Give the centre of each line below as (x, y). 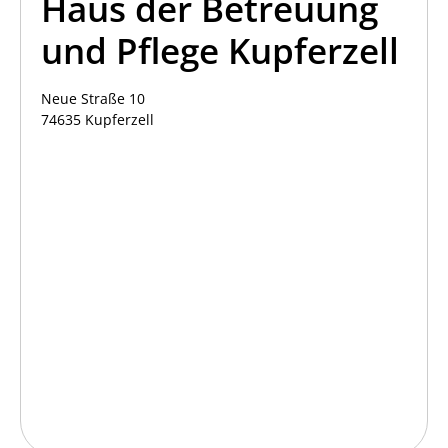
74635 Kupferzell (97, 119)
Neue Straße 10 (93, 98)
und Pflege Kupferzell (220, 50)
